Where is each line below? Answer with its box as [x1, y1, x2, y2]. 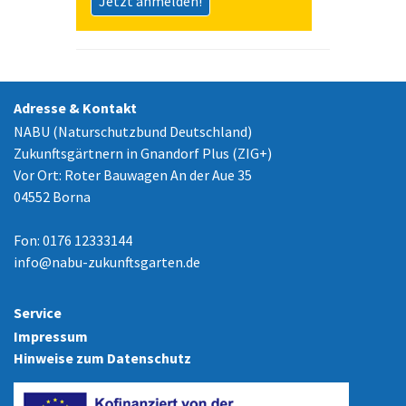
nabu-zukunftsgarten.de [52, 252, 200, 271]
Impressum [14, 326, 88, 345]
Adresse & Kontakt [14, 98, 137, 117]
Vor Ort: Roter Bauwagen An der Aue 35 [14, 165, 252, 184]
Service [14, 303, 62, 322]
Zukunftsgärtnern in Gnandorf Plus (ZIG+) [14, 143, 272, 162]
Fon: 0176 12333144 [14, 230, 132, 249]
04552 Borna [14, 187, 91, 206]
